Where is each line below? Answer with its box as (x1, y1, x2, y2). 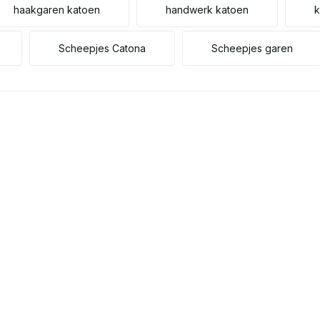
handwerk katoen (166, 3, 249, 16)
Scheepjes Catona (59, 41, 146, 54)
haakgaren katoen (14, 3, 100, 16)
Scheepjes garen (211, 41, 293, 54)
